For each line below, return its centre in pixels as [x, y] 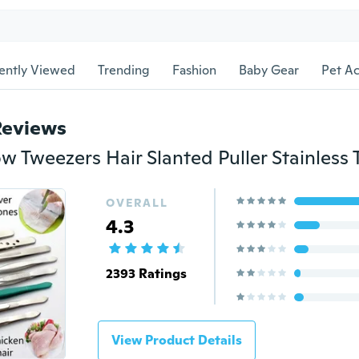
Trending [124, 70]
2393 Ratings [146, 274]
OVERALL [137, 203]
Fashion [194, 70]
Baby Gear [269, 70]
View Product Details [176, 340]
